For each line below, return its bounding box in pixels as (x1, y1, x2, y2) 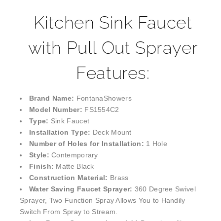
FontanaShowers (76, 94, 132, 103)
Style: (29, 151, 52, 159)
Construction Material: (29, 174, 108, 182)
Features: (76, 63, 150, 83)
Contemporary (51, 151, 98, 159)
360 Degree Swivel (134, 185, 196, 193)
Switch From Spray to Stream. (20, 208, 118, 216)
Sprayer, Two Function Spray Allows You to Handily (20, 196, 185, 205)
